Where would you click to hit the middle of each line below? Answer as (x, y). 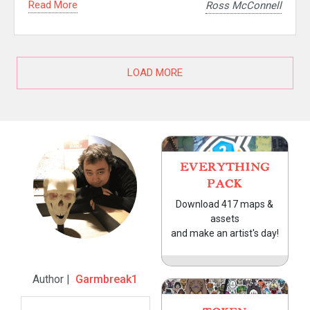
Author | (54, 279)
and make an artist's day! (225, 233)
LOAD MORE (155, 72)
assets (225, 218)
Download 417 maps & (225, 204)
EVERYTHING (225, 167)
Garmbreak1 (107, 279)
